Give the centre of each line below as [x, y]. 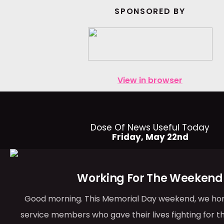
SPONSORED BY [150, 11]
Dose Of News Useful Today [150, 127]
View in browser [150, 80]
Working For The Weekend [150, 178]
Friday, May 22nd [150, 137]
